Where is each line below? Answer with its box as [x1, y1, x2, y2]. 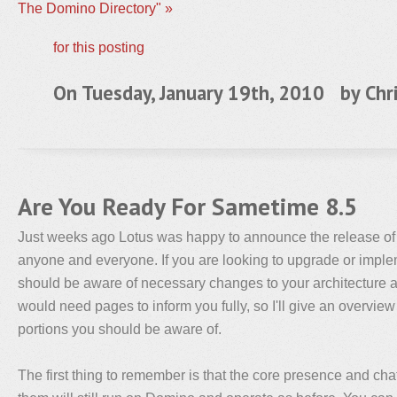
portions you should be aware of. [18, 321, 222, 337]
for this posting [53, 39, 144, 55]
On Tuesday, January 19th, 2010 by [53, 80, 365, 105]
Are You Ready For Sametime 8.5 [18, 191, 357, 222]
